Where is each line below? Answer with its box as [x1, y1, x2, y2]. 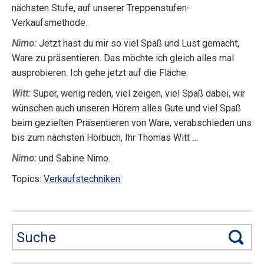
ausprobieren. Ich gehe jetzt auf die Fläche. [12, 67, 188, 78]
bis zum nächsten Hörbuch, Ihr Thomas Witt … [12, 132, 198, 143]
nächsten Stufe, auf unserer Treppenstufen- [12, 2, 190, 14]
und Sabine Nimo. [37, 153, 110, 164]
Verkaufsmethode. [12, 17, 87, 28]
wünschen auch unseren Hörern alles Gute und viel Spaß [12, 103, 241, 114]
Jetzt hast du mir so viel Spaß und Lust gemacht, [37, 38, 239, 49]
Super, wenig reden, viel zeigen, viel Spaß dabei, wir [31, 88, 245, 99]
